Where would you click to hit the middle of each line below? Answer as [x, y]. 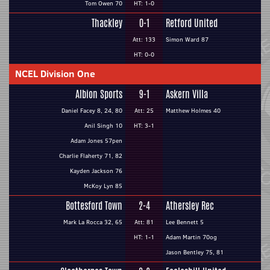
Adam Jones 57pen [96, 141]
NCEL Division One [55, 74]
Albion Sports [99, 94]
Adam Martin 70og [191, 237]
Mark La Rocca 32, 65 [93, 222]
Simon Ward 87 [187, 39]
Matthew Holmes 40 [193, 111]
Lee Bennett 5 [185, 222]
